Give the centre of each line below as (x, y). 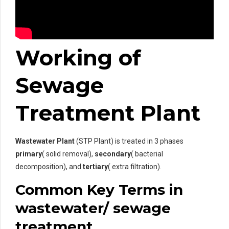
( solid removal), (68, 154)
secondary (113, 154)
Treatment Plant (108, 113)
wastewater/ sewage (93, 208)
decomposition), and (49, 167)
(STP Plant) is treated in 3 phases (129, 141)
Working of (78, 58)
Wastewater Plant (45, 141)
